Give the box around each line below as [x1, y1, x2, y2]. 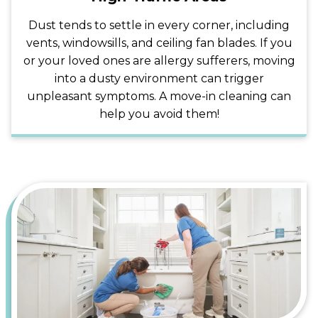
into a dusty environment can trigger [54, 71, 264, 85]
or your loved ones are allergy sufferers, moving [23, 53, 295, 67]
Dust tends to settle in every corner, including [28, 18, 290, 32]
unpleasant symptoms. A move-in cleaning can [27, 89, 291, 103]
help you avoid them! [99, 106, 219, 121]
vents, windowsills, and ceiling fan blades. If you [26, 35, 292, 50]
